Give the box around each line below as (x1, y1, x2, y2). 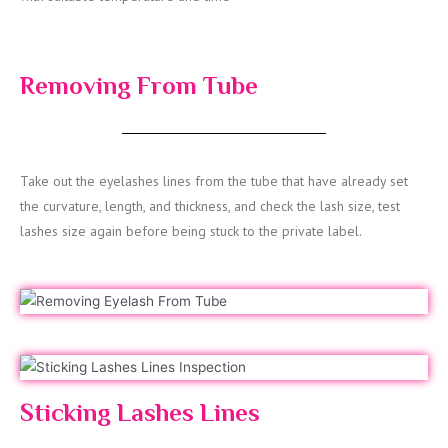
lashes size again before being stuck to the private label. (20, 222, 362, 241)
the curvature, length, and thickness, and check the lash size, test (20, 197, 400, 216)
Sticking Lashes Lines (20, 397, 260, 427)
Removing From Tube (20, 71, 258, 101)
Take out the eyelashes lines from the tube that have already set (20, 172, 408, 191)
